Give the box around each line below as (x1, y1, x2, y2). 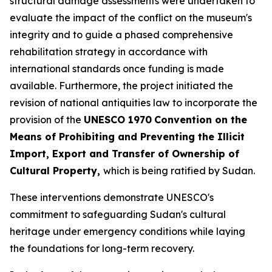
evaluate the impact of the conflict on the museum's (10, 12, 252, 24)
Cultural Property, (10, 165, 103, 177)
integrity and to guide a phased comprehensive (10, 29, 233, 41)
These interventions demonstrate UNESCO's (10, 191, 214, 203)
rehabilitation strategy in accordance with (10, 46, 208, 58)
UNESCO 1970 (84, 114, 152, 126)
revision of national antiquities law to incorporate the (10, 97, 257, 109)
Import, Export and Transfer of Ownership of (10, 148, 239, 160)
